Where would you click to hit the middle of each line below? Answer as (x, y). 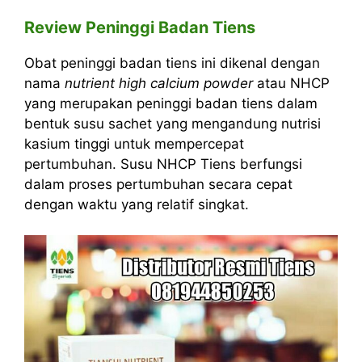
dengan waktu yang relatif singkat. (137, 204)
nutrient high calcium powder (159, 83)
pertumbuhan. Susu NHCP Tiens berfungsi (163, 164)
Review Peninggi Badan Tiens (140, 27)
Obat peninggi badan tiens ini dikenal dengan (172, 63)
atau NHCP (291, 83)
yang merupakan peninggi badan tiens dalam (171, 103)
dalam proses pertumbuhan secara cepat (158, 184)
